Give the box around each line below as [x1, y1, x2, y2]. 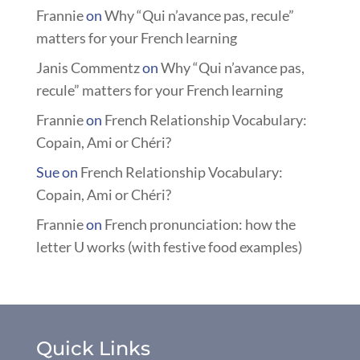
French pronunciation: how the [104, 215, 296, 233]
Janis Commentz [35, 58, 140, 76]
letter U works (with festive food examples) [35, 237, 302, 256]
